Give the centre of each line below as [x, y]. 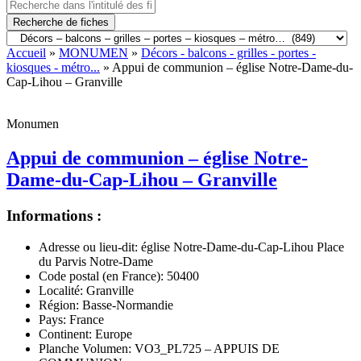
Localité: [61, 290]
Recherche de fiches [61, 22]
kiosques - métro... [53, 67]
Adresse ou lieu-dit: [88, 247]
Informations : [54, 215]
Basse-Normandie [126, 305]
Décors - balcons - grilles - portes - [228, 53]
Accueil [26, 53]
